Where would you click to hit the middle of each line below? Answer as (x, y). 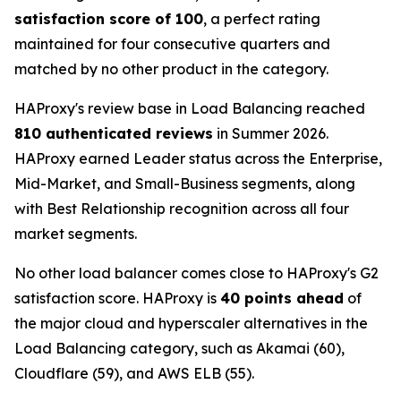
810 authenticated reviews (114, 134)
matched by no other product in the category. (171, 69)
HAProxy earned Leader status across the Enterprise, (198, 159)
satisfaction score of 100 (109, 19)
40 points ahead (282, 299)
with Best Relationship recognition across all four (182, 209)
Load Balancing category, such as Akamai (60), (179, 349)
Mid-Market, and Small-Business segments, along (185, 184)
